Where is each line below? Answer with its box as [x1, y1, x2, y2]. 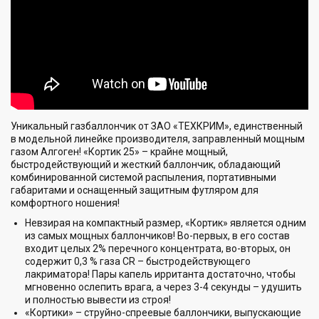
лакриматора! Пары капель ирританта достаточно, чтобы [25, 268, 296, 280]
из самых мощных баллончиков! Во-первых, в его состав [25, 229, 290, 241]
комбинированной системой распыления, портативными [11, 171, 276, 183]
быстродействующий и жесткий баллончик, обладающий [11, 158, 281, 170]
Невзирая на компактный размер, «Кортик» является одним [25, 216, 306, 229]
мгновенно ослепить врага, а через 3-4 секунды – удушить [25, 281, 302, 293]
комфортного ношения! [11, 197, 120, 209]
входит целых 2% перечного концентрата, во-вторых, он [25, 242, 291, 254]
